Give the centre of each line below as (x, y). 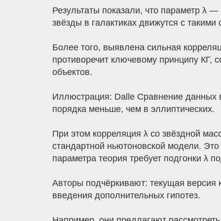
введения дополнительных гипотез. (126, 196)
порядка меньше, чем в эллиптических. (133, 109)
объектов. (72, 72)
